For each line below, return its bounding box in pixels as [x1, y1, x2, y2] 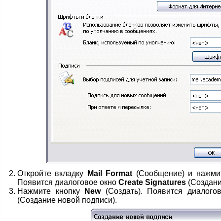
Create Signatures [118, 178, 186, 186]
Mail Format [87, 169, 133, 178]
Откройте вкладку [17, 169, 87, 178]
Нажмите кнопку [17, 187, 85, 195]
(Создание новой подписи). [17, 196, 117, 204]
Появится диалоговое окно [17, 178, 118, 186]
